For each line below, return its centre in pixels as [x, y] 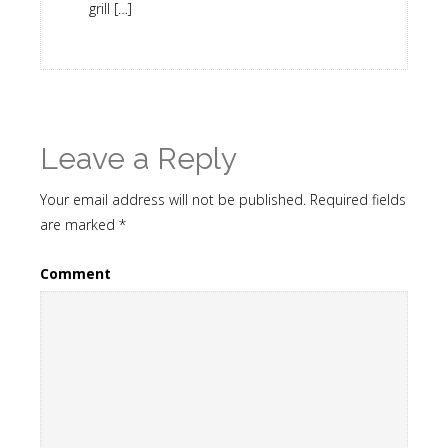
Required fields [356, 200]
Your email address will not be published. [173, 200]
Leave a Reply [138, 159]
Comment [75, 274]
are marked [79, 225]
